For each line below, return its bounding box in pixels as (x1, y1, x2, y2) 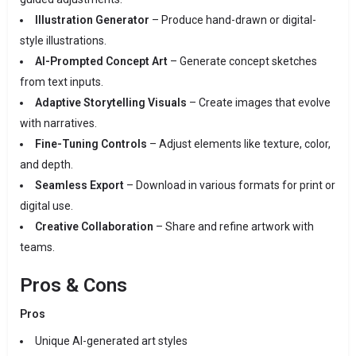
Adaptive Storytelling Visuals (35, 96, 187, 110)
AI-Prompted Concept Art (35, 55, 168, 68)
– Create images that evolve (187, 96, 331, 110)
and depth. (20, 158, 73, 172)
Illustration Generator (35, 14, 149, 27)
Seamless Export (35, 179, 124, 192)
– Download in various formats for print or (124, 179, 335, 192)
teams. (20, 241, 55, 254)
